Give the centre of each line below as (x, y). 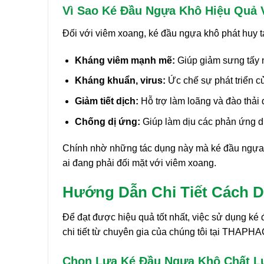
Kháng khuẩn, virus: (120, 81)
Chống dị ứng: (107, 121)
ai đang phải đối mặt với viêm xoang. (139, 163)
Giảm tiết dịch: (106, 101)
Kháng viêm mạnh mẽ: (125, 60)
